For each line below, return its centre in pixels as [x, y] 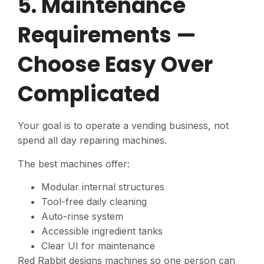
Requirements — [107, 35]
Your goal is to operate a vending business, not [123, 126]
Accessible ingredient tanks [102, 231]
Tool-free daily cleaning [94, 202]
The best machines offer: [74, 164]
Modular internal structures [103, 187]
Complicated [89, 94]
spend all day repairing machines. [92, 141]
